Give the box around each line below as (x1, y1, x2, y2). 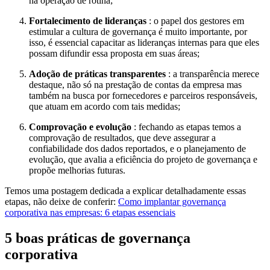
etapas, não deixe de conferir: (5, 196, 118, 207)
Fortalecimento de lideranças (29, 15, 146, 26)
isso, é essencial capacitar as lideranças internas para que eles (29, 37, 259, 48)
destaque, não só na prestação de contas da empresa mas (29, 79, 242, 90)
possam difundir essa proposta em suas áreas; (29, 48, 199, 58)
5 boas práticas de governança (5, 230, 190, 246)
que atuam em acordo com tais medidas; (29, 101, 180, 111)
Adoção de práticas (29, 68, 107, 79)
